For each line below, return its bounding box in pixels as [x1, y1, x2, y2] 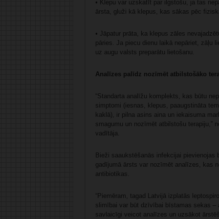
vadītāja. [95, 130, 120, 137]
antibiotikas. [95, 170, 130, 178]
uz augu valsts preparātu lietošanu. [95, 48, 195, 56]
